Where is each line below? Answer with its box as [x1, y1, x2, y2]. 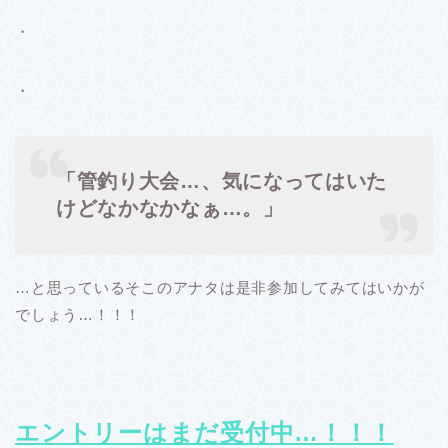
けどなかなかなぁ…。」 [56, 196, 284, 219]
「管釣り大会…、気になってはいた [56, 169, 387, 192]
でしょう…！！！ [15, 306, 142, 324]
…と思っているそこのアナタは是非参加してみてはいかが [15, 279, 425, 297]
